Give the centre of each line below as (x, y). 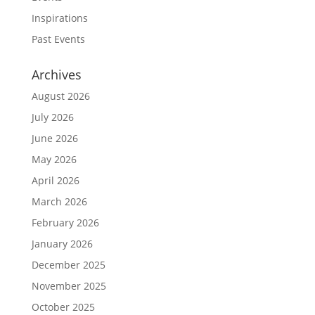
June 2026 (54, 138)
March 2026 (59, 201)
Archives (56, 74)
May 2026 (54, 159)
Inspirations (59, 18)
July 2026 (52, 117)
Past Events (58, 39)
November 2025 (69, 285)
